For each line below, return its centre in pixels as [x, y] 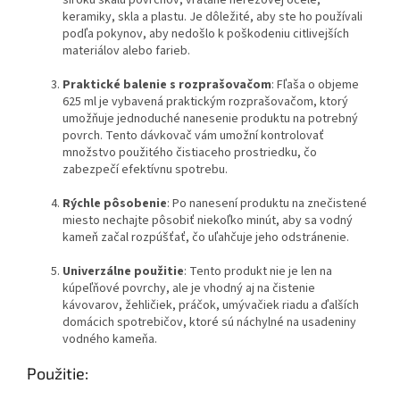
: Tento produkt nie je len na [258, 271]
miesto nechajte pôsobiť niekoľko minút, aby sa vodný [208, 220]
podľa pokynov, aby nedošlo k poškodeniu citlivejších [206, 33]
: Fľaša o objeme [315, 84]
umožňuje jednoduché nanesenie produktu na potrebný [210, 118]
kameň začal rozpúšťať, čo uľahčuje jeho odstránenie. [206, 237]
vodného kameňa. [110, 339]
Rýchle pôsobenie [115, 203]
